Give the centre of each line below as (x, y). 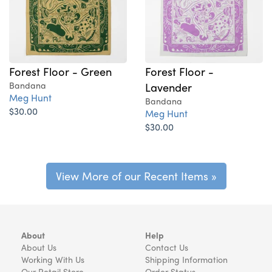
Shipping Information (186, 259)
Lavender (168, 87)
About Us (39, 247)
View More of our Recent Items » (136, 176)
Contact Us (167, 247)
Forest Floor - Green (60, 71)
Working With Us (53, 259)
